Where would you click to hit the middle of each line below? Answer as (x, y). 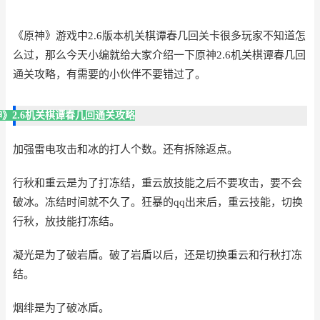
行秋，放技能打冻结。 (66, 221)
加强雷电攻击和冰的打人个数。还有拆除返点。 (125, 149)
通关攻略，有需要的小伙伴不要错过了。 (109, 74)
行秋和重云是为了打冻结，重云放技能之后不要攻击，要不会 (157, 183)
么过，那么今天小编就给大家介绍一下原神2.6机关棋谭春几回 (159, 55)
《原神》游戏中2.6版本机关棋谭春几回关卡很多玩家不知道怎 (159, 36)
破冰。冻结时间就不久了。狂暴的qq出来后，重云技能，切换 (158, 202)
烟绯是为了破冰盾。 (61, 308)
